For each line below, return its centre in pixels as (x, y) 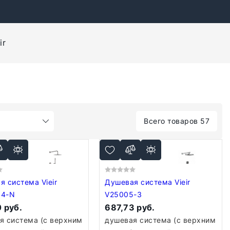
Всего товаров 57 (177, 121)
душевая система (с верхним (160, 220)
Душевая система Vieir (140, 182)
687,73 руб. (130, 207)
